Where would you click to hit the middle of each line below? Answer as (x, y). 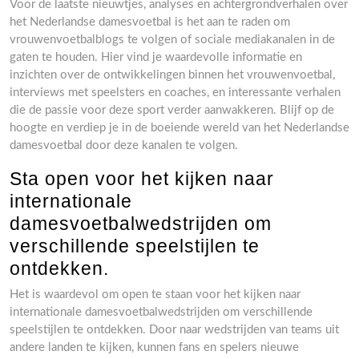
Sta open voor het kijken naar (142, 179)
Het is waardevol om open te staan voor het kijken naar (155, 294)
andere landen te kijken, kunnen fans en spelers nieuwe (154, 347)
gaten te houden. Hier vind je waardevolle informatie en (156, 57)
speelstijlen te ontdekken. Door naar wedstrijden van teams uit (174, 330)
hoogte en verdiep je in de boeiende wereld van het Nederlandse (179, 128)
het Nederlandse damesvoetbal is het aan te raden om (150, 22)
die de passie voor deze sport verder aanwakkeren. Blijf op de (172, 110)
